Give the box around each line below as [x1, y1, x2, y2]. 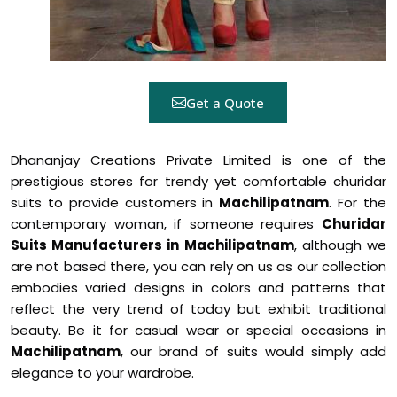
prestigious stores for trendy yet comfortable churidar [11, 172, 386, 191]
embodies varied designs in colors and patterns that [11, 278, 386, 297]
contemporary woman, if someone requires [11, 214, 322, 233]
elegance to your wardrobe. [11, 363, 194, 382]
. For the [329, 193, 387, 212]
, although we [293, 236, 387, 254]
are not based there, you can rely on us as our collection [11, 257, 386, 276]
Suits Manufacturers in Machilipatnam [11, 236, 294, 254]
